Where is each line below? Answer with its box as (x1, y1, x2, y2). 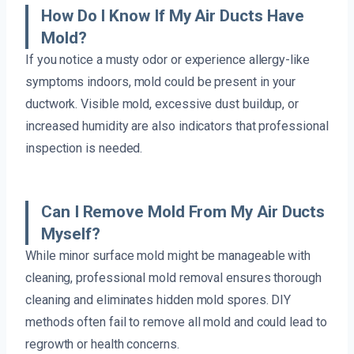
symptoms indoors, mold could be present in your (25, 73, 296, 89)
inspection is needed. (25, 140, 143, 156)
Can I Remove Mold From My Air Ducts (41, 201, 326, 221)
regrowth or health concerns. (25, 336, 179, 352)
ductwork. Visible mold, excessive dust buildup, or (25, 96, 299, 111)
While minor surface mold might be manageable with (25, 247, 311, 263)
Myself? (41, 224, 100, 243)
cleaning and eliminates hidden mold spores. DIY (25, 292, 292, 307)
